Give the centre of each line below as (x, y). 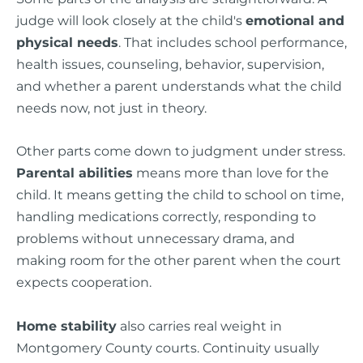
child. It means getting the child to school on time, (180, 195)
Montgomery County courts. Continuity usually (168, 347)
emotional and (295, 21)
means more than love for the (231, 173)
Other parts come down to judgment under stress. (181, 151)
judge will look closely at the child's (131, 21)
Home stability (66, 325)
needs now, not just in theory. (111, 108)
